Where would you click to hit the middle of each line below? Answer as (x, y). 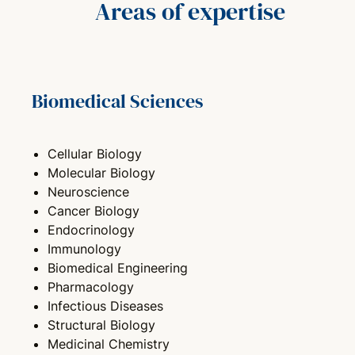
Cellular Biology (95, 153)
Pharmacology (91, 286)
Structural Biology (101, 324)
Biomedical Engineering (118, 267)
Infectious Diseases (105, 305)
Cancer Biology (94, 210)
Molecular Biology (101, 172)
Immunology (84, 248)
